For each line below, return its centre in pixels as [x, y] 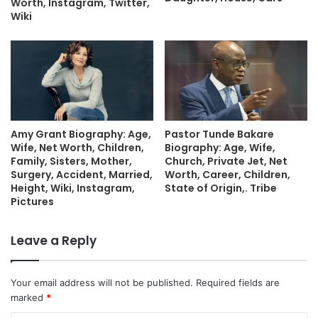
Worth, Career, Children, [227, 174]
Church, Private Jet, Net [226, 161]
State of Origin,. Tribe [221, 188]
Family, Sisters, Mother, [71, 161]
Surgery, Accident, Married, [82, 174]
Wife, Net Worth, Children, [77, 147]
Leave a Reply [54, 240]
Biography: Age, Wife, [220, 147]
